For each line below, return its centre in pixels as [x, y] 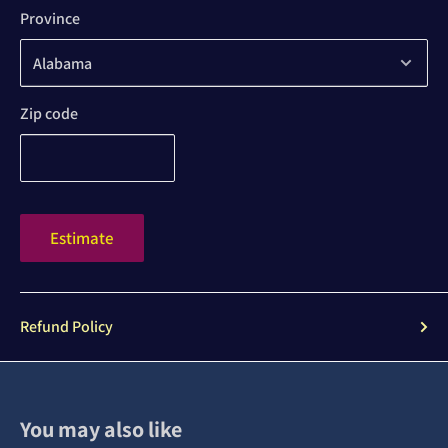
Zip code [49, 114]
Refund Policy [66, 327]
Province [50, 19]
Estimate [82, 238]
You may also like [101, 429]
